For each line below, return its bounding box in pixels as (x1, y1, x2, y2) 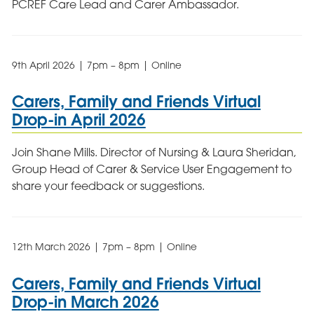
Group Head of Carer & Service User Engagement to (11, 162, 292, 177)
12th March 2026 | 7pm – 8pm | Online (11, 241, 197, 253)
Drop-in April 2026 (11, 109, 146, 130)
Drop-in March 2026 (11, 291, 159, 312)
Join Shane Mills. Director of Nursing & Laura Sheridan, (11, 145, 296, 160)
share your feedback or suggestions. (11, 179, 205, 193)
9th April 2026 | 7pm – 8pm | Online (11, 59, 182, 71)
